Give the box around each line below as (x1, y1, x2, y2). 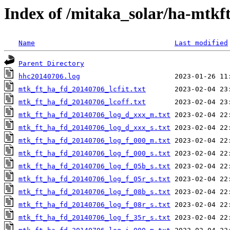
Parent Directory (18, 60, 84, 68)
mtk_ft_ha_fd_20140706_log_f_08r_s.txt (18, 201, 170, 209)
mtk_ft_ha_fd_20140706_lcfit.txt (18, 85, 146, 93)
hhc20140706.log (18, 72, 80, 81)
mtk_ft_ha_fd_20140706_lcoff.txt (18, 98, 146, 106)
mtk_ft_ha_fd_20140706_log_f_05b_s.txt (18, 162, 170, 170)
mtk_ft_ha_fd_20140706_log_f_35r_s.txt (18, 214, 170, 222)
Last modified (175, 39, 228, 47)
